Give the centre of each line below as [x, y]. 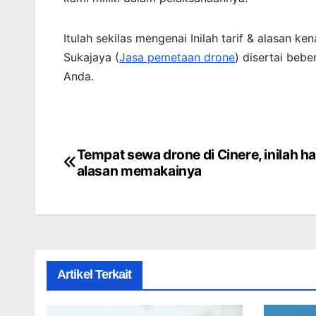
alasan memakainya [139, 170]
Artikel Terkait [95, 274]
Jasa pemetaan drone [177, 57]
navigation [115, 189]
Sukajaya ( [91, 57]
